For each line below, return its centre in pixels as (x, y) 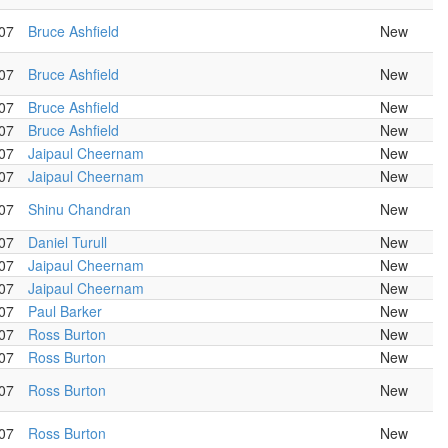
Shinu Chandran (79, 209)
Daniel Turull (67, 242)
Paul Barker (65, 311)
